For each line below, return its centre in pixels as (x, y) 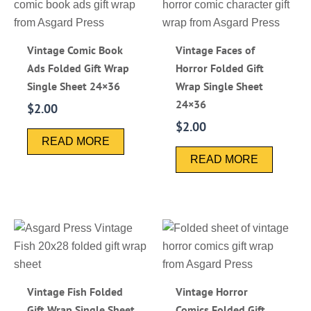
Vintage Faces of (216, 50)
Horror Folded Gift (220, 68)
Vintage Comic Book (75, 50)
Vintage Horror (212, 291)
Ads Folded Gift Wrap (78, 68)
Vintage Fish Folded (75, 291)
